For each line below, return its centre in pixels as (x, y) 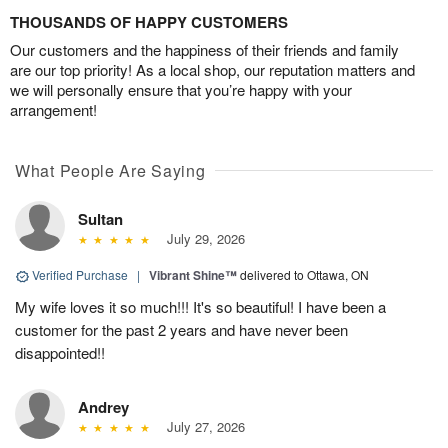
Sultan (100, 219)
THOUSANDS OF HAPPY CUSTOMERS (149, 22)
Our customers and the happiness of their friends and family (204, 50)
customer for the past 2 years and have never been (181, 330)
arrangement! (53, 110)
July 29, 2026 (201, 239)
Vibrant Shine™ (193, 275)
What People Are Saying (110, 171)
